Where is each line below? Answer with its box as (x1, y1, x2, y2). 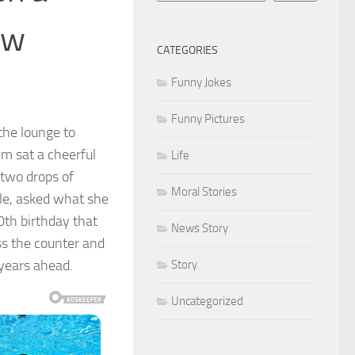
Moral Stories (171, 184, 237, 199)
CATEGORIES (157, 43, 218, 57)
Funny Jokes (171, 74, 231, 90)
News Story (171, 220, 228, 235)
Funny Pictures (171, 111, 245, 126)
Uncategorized (171, 293, 243, 308)
